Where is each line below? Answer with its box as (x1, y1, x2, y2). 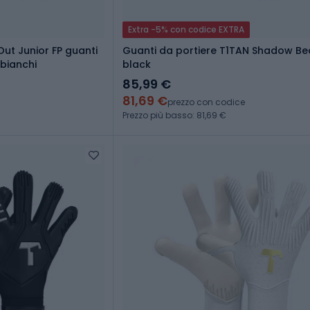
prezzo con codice (167, 96, 245, 109)
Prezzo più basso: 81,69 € (122, 109, 226, 122)
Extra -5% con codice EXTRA (128, 24, 244, 36)
